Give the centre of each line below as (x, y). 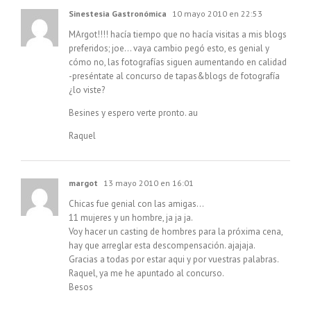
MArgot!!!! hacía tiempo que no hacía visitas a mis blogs (178, 35)
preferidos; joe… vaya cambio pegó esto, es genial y (169, 49)
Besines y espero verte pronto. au (133, 113)
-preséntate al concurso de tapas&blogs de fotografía (174, 76)
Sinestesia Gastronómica (118, 14)
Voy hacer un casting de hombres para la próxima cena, (176, 232)
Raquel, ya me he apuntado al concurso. (146, 274)
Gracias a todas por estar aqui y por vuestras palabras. (174, 260)
